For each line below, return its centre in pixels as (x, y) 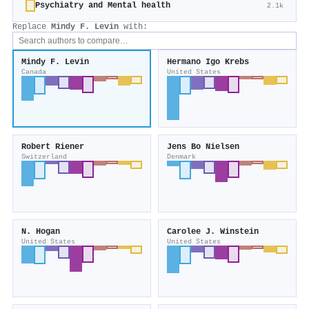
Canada (34, 72)
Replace (32, 27)
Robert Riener (53, 147)
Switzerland (44, 157)
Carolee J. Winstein (213, 232)
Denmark (181, 157)
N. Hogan (41, 232)
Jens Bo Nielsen (203, 147)
